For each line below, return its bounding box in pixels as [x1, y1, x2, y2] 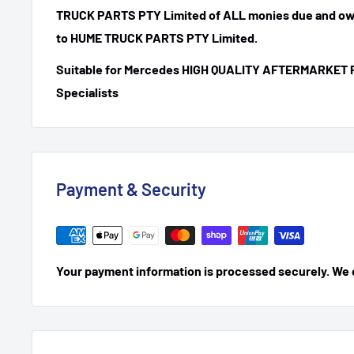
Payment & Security [56, 178, 206, 199]
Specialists [56, 84, 119, 100]
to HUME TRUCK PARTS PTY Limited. [56, 29, 258, 45]
